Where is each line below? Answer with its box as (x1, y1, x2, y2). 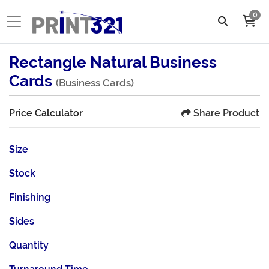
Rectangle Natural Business (9, 53, 217, 71)
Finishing (9, 191, 50, 203)
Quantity (9, 239, 49, 251)
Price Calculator (9, 107, 83, 119)
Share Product (193, 107, 259, 119)
